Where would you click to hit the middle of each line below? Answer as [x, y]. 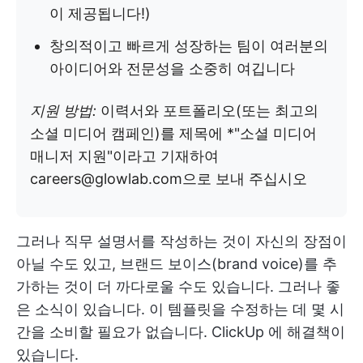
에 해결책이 [307, 331]
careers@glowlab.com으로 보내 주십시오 [169, 178]
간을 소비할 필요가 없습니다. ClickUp [140, 331]
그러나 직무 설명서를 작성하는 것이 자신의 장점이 [181, 241]
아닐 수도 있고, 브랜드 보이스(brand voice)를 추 [177, 263]
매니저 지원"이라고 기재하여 [124, 156]
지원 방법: [65, 110]
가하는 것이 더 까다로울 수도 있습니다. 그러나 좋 [178, 286]
